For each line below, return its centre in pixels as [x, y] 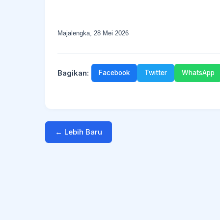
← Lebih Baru [79, 132]
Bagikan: [73, 73]
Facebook [114, 73]
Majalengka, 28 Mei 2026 [93, 33]
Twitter [156, 73]
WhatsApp [198, 73]
